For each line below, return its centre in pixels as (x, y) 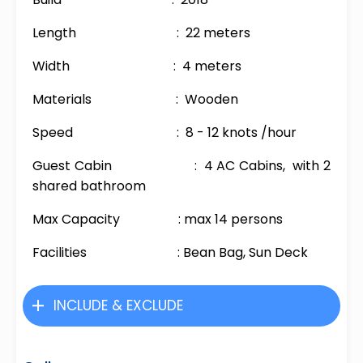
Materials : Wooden (135, 99)
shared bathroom (89, 186)
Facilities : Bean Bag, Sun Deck (170, 252)
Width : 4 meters (137, 66)
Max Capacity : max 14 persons (158, 219)
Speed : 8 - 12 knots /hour (164, 132)
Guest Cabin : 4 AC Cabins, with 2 (181, 165)
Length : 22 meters (141, 32)
